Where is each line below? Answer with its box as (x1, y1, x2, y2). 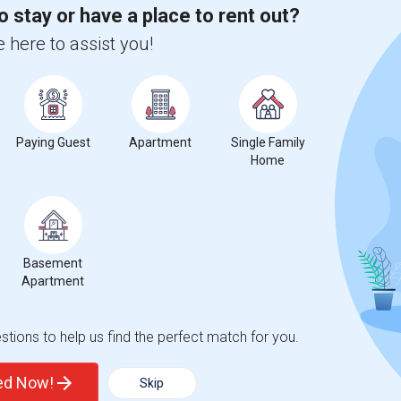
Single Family (230, 134, 305, 149)
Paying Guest (15, 134, 90, 149)
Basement (23, 255, 82, 270)
